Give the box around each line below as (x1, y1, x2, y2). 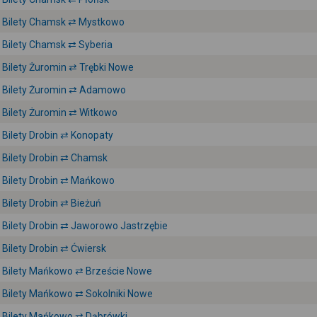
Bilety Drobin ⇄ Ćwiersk (2, 243, 106, 254)
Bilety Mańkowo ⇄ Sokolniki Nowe (2, 288, 153, 299)
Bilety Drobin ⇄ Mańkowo (2, 175, 115, 186)
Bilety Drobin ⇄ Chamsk (2, 152, 108, 163)
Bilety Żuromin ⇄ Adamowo (2, 84, 126, 96)
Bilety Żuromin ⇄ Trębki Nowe (2, 62, 134, 73)
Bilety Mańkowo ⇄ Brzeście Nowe (2, 265, 152, 277)
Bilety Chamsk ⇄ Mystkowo (2, 16, 125, 28)
